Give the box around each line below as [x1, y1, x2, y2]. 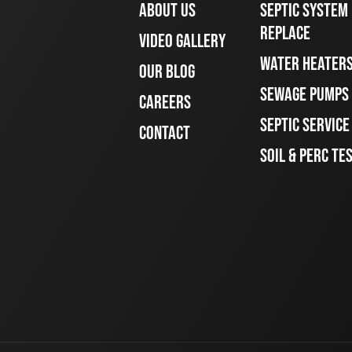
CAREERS [139, 91, 191, 115]
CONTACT [139, 122, 190, 145]
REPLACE [259, 22, 310, 46]
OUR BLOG [139, 60, 195, 84]
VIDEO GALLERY [139, 30, 225, 53]
